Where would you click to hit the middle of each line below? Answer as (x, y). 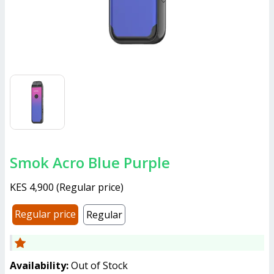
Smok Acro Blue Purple (94, 162)
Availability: (39, 265)
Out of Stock (99, 265)
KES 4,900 (32, 187)
